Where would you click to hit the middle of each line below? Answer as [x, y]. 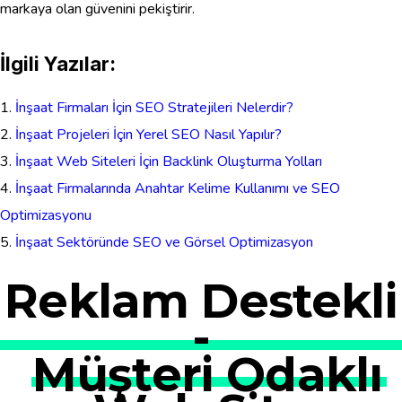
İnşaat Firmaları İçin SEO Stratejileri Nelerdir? [154, 107]
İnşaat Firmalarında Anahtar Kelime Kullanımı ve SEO [178, 188]
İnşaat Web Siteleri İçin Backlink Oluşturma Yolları [169, 161]
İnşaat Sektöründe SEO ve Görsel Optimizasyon [164, 242]
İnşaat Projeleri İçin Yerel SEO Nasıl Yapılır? [149, 134]
